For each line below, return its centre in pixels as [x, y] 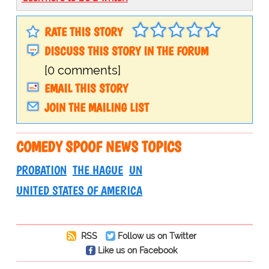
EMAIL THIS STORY [86, 89]
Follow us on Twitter [157, 236]
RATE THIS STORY [83, 32]
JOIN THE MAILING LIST [96, 108]
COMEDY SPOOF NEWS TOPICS [98, 147]
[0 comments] [82, 71]
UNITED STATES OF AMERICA [79, 191]
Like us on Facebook [137, 250]
